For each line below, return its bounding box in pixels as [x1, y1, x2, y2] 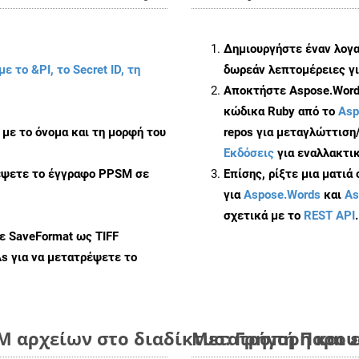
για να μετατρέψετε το [8, 249, 137, 264]
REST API [304, 208, 355, 223]
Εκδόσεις [224, 145, 274, 160]
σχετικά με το [224, 208, 304, 223]
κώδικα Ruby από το [224, 103, 338, 119]
